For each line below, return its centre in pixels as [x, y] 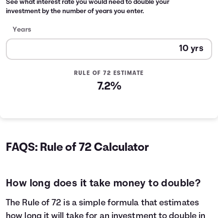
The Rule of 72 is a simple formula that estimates [102, 203]
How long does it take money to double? [103, 184]
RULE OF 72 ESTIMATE [109, 73]
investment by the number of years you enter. [75, 11]
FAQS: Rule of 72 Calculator [78, 148]
